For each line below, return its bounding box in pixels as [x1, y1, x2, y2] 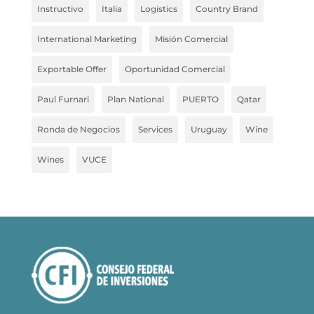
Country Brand [195, 4, 258, 15]
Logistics [139, 4, 177, 15]
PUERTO [182, 94, 219, 105]
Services [137, 124, 172, 135]
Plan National [107, 94, 164, 105]
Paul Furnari [36, 94, 89, 105]
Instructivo [36, 4, 83, 15]
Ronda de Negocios [36, 124, 120, 135]
